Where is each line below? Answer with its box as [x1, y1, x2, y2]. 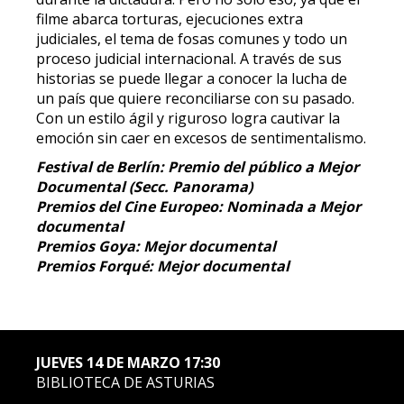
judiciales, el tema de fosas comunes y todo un [36, 29, 347, 49]
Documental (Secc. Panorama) [36, 177, 252, 197]
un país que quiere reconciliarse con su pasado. [36, 88, 354, 108]
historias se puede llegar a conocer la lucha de [36, 69, 347, 88]
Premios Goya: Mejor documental [36, 236, 276, 256]
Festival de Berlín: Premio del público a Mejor [36, 157, 359, 177]
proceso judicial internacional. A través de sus [36, 49, 342, 69]
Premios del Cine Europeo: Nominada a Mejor [36, 197, 361, 216]
